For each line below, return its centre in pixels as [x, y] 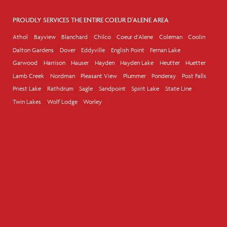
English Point [127, 50]
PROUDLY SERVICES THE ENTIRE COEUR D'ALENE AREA [91, 20]
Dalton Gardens [33, 50]
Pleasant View [99, 75]
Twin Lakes [27, 101]
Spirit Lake [145, 89]
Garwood [25, 63]
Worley [92, 101]
